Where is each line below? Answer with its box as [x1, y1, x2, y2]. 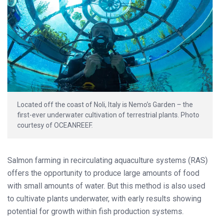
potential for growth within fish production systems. [7, 206, 184, 216]
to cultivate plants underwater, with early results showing [7, 193, 201, 203]
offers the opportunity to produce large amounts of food [7, 168, 199, 178]
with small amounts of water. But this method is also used [7, 181, 205, 191]
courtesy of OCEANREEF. [17, 121, 93, 129]
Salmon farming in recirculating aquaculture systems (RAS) [7, 155, 208, 165]
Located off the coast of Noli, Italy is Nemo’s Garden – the [17, 100, 193, 109]
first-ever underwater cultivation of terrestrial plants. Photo [17, 110, 199, 119]
